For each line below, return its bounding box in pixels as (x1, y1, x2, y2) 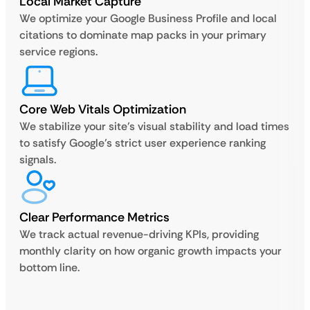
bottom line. (19, 260, 80, 275)
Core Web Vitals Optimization (19, 101, 186, 118)
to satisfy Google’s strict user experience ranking (19, 136, 266, 150)
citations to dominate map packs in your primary (19, 28, 266, 42)
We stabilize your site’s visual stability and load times (19, 119, 289, 134)
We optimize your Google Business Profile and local (19, 11, 277, 26)
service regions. (19, 44, 98, 59)
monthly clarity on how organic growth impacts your (19, 244, 282, 258)
